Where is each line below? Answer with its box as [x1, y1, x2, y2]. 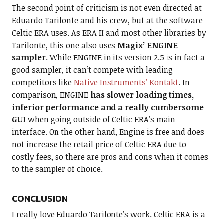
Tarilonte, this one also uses [11, 40, 117, 51]
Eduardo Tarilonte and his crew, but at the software [11, 15, 203, 26]
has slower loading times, [90, 89, 194, 101]
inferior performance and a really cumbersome [11, 102, 204, 113]
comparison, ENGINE [11, 89, 90, 101]
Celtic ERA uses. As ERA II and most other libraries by [11, 27, 206, 39]
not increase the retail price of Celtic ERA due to [11, 139, 186, 150]
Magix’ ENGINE [117, 40, 178, 51]
